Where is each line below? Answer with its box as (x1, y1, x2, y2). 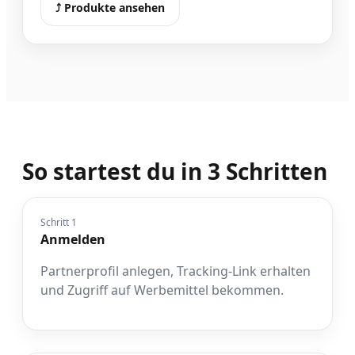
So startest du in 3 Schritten (22, 155, 327, 186)
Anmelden (40, 230, 105, 248)
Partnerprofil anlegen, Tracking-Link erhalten (40, 261, 311, 280)
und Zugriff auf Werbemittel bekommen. (40, 281, 284, 299)
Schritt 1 (40, 215, 77, 229)
